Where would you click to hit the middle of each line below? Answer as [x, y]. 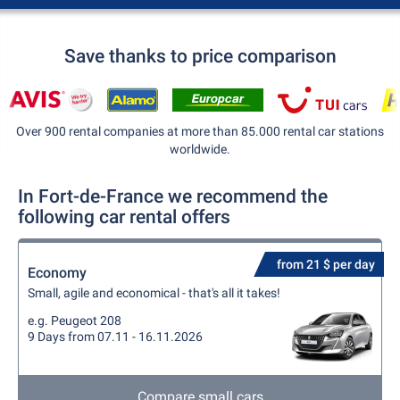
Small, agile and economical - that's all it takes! [154, 293]
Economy [57, 273]
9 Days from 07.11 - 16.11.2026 [115, 337]
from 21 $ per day [326, 264]
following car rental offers [124, 217]
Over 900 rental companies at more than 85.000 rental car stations [200, 131]
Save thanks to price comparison [200, 56]
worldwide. [200, 149]
